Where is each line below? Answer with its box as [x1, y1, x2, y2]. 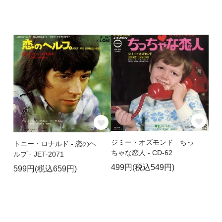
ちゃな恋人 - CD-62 [111, 148, 172, 157]
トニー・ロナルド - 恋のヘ [13, 140, 96, 148]
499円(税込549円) [111, 163, 174, 171]
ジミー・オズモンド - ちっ [111, 138, 194, 146]
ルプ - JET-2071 [13, 150, 64, 159]
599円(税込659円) [13, 165, 77, 173]
